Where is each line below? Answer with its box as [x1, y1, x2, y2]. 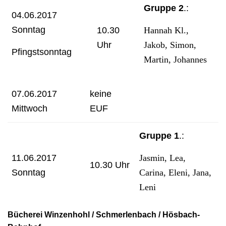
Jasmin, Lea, [139, 153, 186, 163]
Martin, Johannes [144, 54, 207, 65]
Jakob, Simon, [144, 40, 196, 50]
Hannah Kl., [144, 25, 189, 35]
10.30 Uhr [90, 160, 130, 170]
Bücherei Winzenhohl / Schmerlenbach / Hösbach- [8, 210, 200, 219]
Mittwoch [12, 103, 47, 114]
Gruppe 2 [144, 3, 184, 13]
